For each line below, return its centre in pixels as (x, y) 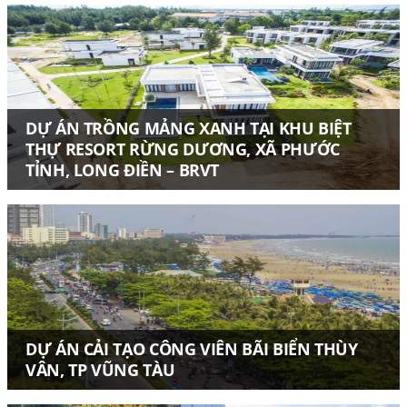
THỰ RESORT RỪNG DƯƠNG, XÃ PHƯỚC (182, 149)
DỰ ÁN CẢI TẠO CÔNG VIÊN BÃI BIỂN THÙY (191, 348)
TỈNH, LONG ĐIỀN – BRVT (122, 169)
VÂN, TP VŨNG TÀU (100, 369)
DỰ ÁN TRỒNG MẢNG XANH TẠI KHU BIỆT (188, 128)
